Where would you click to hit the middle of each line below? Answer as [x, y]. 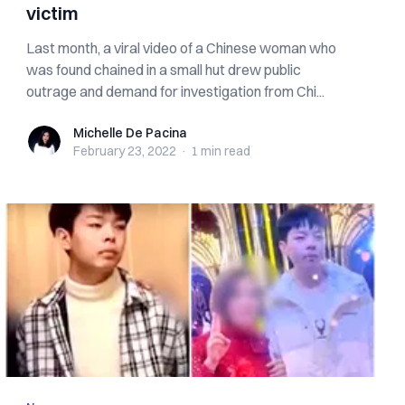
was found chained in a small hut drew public [164, 70]
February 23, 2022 [125, 151]
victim [53, 13]
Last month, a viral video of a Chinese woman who [182, 48]
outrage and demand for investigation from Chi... [176, 91]
